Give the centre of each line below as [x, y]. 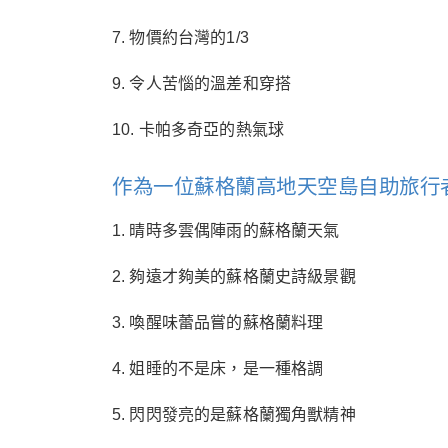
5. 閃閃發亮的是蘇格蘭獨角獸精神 [234, 415]
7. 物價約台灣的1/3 [180, 38]
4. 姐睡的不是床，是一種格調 [218, 369]
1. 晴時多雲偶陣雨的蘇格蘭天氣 [226, 231]
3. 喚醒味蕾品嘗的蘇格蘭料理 [218, 323]
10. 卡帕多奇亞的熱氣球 [198, 130]
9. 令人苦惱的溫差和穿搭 [202, 84]
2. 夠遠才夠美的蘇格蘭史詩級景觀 [234, 277]
